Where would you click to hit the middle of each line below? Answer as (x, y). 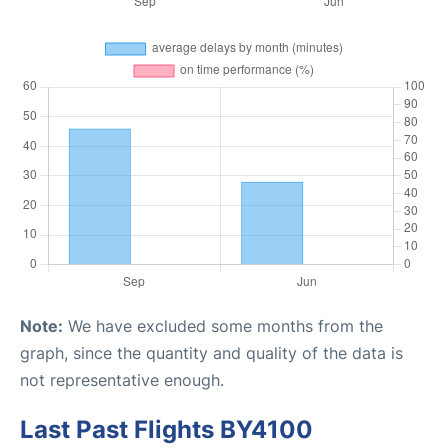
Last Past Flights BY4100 (166, 429)
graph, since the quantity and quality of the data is (211, 353)
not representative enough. (122, 380)
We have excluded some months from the (223, 326)
